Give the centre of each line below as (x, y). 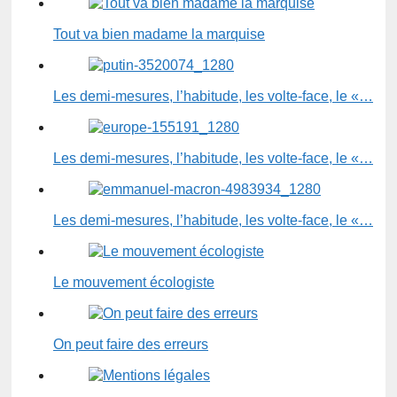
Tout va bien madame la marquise (159, 34)
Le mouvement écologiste (134, 282)
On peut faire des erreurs (131, 344)
